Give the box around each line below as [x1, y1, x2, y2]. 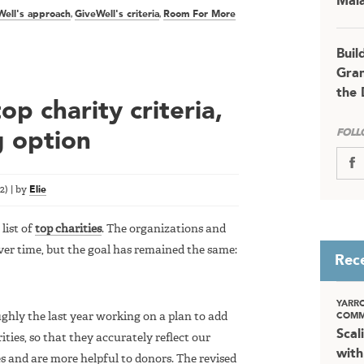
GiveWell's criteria [75, 10, 159, 20]
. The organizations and [102, 223, 226, 236]
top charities [35, 223, 102, 236]
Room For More [163, 10, 236, 20]
